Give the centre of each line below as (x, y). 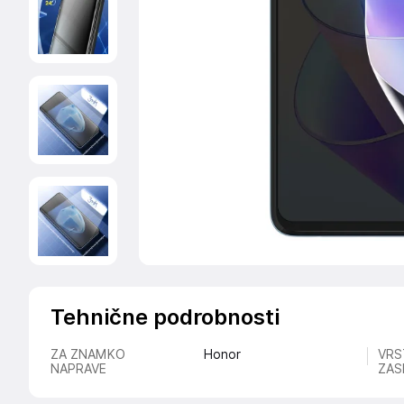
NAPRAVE (78, 369)
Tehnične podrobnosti (165, 317)
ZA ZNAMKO (88, 354)
